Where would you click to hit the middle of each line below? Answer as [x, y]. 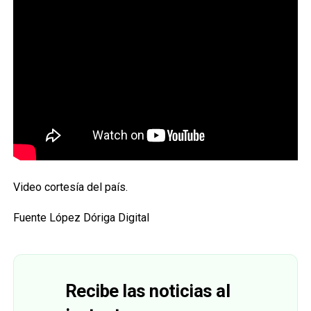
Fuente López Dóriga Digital [81, 218]
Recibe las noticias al [148, 291]
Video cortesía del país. [70, 187]
